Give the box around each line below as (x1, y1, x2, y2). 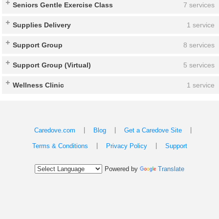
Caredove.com (34, 127, 75, 134)
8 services (183, 41, 215, 49)
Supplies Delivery (13, 21, 71, 29)
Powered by (105, 165, 140, 173)
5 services (183, 61, 215, 69)
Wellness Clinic (13, 81, 65, 89)
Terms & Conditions (32, 142, 88, 150)
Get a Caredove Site (124, 127, 182, 134)
